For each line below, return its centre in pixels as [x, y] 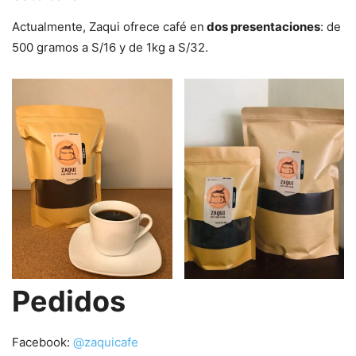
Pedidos [69, 302]
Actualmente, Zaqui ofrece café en [108, 27]
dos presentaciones [262, 27]
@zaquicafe [106, 342]
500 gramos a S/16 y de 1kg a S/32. [110, 48]
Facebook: [43, 342]
